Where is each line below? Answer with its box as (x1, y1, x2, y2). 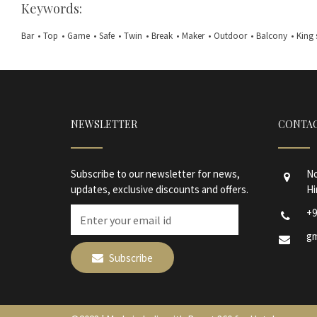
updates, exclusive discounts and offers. (70, 183, 248, 196)
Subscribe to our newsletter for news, (70, 167, 240, 180)
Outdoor (214, 30, 247, 42)
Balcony (256, 30, 287, 42)
